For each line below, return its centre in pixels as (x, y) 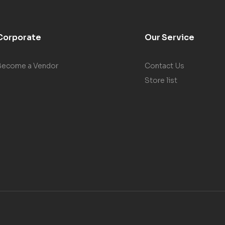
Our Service (170, 37)
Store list (161, 80)
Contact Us (165, 66)
